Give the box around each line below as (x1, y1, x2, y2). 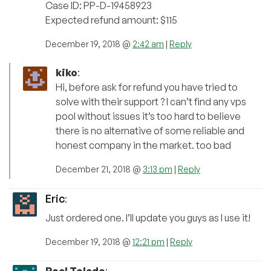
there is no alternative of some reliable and (56, 125, 244, 137)
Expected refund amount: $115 (45, 14, 177, 27)
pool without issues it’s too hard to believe (56, 110, 241, 123)
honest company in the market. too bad (56, 139, 231, 152)
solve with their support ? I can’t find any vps (56, 96, 246, 108)
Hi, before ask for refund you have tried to (56, 81, 238, 94)
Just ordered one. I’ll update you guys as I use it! (45, 212, 250, 224)
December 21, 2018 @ (56, 164, 143, 175)
